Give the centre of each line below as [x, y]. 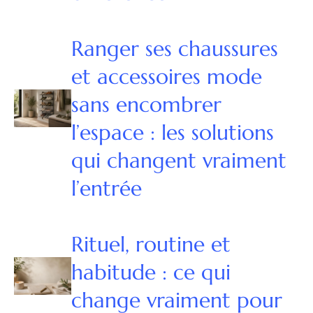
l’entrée [106, 189]
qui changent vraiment [179, 161]
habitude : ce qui [151, 272]
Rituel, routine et [151, 245]
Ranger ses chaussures [174, 49]
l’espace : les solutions [172, 133]
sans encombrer [146, 105]
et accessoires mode [166, 77]
